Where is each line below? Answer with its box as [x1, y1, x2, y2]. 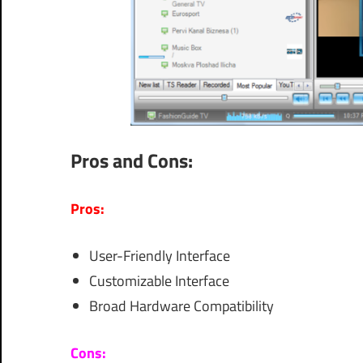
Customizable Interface [88, 270, 229, 293]
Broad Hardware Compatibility [88, 295, 274, 318]
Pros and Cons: [70, 146, 193, 176]
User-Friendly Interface [88, 245, 230, 267]
